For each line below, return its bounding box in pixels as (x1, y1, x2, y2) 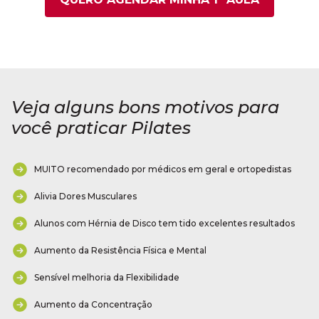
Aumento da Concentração (34, 299, 152, 310)
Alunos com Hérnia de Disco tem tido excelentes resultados (34, 218, 295, 229)
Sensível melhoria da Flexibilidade (34, 272, 179, 283)
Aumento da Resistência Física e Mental (34, 245, 206, 256)
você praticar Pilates (11, 117, 191, 139)
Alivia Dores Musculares (34, 191, 137, 202)
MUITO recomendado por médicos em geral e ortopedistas (34, 164, 291, 175)
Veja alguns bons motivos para (11, 97, 279, 118)
